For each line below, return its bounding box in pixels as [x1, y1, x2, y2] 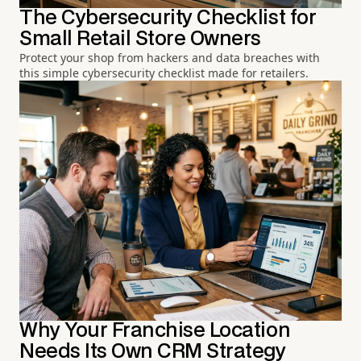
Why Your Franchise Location [19, 322, 291, 341]
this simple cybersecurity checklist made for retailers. [19, 64, 309, 81]
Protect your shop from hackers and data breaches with [19, 49, 320, 65]
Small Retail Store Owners [19, 29, 262, 48]
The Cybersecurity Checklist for [19, 8, 317, 27]
